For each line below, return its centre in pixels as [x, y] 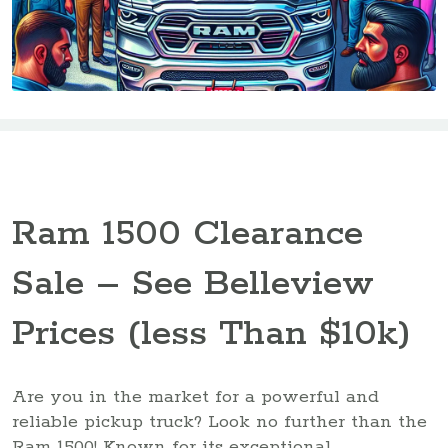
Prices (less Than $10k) [211, 334]
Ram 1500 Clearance [187, 234]
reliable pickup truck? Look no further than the [219, 421]
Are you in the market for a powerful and [195, 396]
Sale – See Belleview [193, 284]
